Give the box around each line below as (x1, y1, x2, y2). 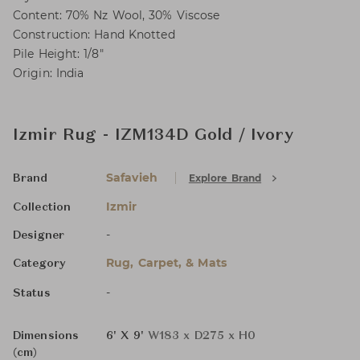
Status (13, 288, 51, 299)
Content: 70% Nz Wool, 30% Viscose (13, 8, 220, 22)
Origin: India (13, 66, 84, 80)
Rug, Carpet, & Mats (106, 256, 227, 270)
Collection (13, 202, 71, 213)
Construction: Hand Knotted (13, 27, 175, 42)
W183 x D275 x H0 (147, 330, 256, 342)
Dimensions (13, 330, 79, 342)
